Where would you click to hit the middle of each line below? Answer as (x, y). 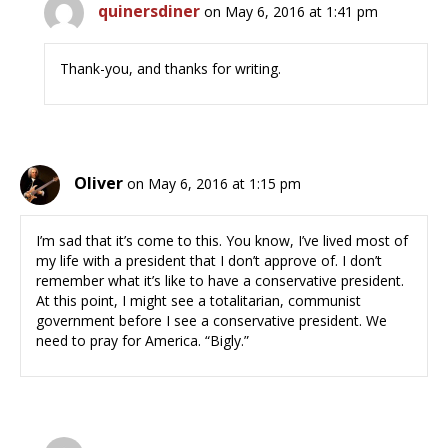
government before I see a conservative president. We (211, 321)
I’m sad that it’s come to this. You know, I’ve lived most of (222, 241)
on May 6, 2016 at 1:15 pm (214, 184)
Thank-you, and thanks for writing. (171, 69)
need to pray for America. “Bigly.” (142, 341)
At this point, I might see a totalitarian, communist (198, 301)
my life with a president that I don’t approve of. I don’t (209, 261)
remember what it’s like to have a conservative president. (220, 281)
